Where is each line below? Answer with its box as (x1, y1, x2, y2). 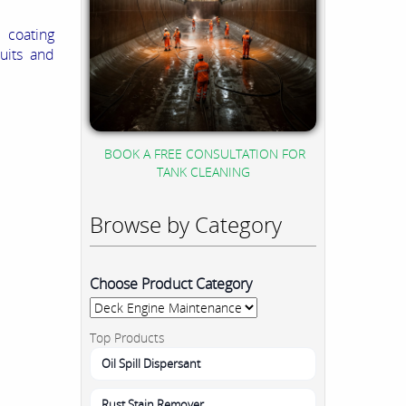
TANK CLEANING (156, 162, 250, 180)
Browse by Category (90, 208, 282, 239)
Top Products (90, 328, 165, 346)
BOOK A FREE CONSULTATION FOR (104, 144, 305, 162)
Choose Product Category (90, 273, 252, 294)
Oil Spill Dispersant (101, 354, 200, 372)
